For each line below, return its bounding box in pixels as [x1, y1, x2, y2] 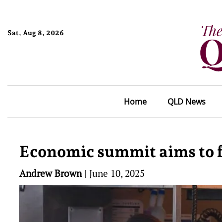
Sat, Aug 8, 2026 [7, 28, 64, 37]
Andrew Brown [19, 167, 82, 179]
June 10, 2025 [89, 167, 145, 179]
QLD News [167, 96, 206, 107]
